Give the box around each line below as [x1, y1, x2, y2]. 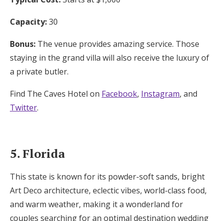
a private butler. [10, 66, 69, 77]
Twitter [10, 102, 37, 113]
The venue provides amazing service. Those [37, 38, 199, 49]
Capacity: [10, 16, 47, 27]
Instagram [141, 88, 180, 99]
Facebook [102, 88, 137, 99]
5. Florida [10, 145, 65, 161]
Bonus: [10, 38, 37, 49]
